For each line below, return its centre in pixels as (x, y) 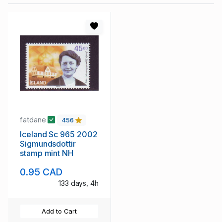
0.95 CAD (41, 172)
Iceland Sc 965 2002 (59, 134)
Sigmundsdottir (48, 143)
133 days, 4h (78, 183)
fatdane (34, 120)
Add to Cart (59, 211)
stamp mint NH (47, 153)
